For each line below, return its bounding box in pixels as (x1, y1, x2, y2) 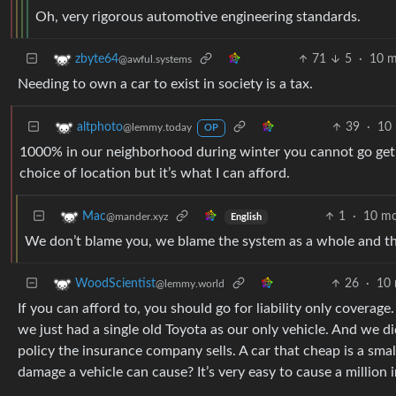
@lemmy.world (156, 278, 225, 290)
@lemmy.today (123, 122, 192, 133)
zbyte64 (75, 53, 118, 66)
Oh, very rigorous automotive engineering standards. (35, 10, 361, 24)
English (230, 212, 262, 222)
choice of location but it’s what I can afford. (19, 166, 290, 180)
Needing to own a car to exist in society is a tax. (18, 77, 313, 91)
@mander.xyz (106, 211, 168, 223)
